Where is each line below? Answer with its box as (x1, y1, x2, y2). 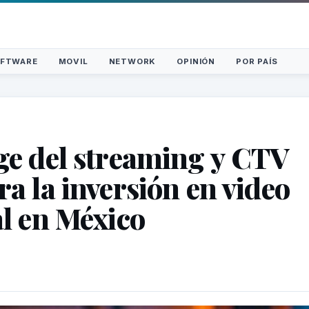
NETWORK (108, 57, 157, 66)
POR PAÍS (235, 57, 278, 66)
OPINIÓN (177, 57, 215, 66)
